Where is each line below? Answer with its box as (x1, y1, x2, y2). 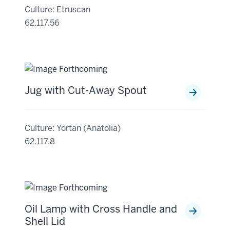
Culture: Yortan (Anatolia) (25, 123, 121, 133)
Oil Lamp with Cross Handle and (25, 202, 177, 216)
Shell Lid (25, 215, 65, 228)
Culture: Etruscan (25, 4, 90, 15)
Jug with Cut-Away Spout (25, 84, 147, 97)
